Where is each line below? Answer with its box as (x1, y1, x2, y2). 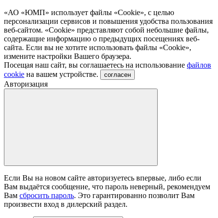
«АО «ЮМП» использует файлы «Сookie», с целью (4, 8, 174, 17)
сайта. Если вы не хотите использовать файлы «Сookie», (4, 43, 191, 52)
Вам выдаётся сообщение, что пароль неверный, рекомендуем (4, 182, 210, 191)
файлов (187, 60, 211, 69)
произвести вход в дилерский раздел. (4, 200, 127, 208)
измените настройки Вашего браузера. (4, 52, 131, 60)
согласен (104, 71, 131, 78)
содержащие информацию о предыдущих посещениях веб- (4, 34, 200, 43)
